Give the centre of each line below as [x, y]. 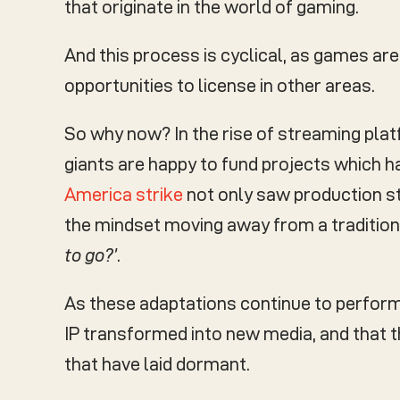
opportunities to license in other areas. [220, 85]
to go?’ [91, 255]
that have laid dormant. [157, 364]
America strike [124, 194]
